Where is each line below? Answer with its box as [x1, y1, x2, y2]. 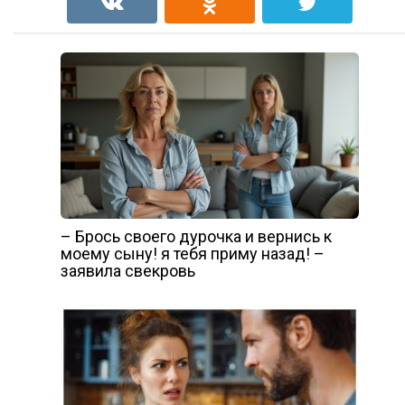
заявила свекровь [60, 260, 195, 280]
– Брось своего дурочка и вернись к [60, 226, 332, 246]
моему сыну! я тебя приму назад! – [60, 243, 325, 263]
